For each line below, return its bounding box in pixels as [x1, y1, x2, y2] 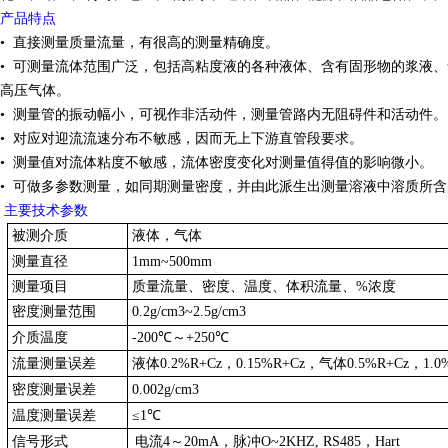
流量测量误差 [7, 356, 96, 371]
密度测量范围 [7, 304, 96, 319]
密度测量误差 [7, 382, 96, 397]
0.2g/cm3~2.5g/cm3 [127, 304, 246, 319]
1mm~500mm [127, 254, 212, 269]
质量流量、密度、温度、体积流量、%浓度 [127, 279, 396, 294]
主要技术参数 [4, 203, 300, 218]
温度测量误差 [7, 408, 96, 423]
